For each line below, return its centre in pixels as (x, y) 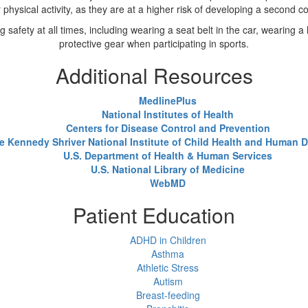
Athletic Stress (168, 267)
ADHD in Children (168, 240)
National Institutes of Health (168, 114)
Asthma (168, 254)
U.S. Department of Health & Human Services (168, 155)
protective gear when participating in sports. (154, 43)
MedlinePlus (168, 100)
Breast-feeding (168, 295)
